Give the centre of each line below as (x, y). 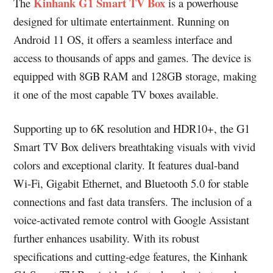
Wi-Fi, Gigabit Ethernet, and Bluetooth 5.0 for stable (131, 183)
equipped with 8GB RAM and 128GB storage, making (135, 76)
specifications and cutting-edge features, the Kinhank (131, 256)
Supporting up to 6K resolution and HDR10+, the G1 (132, 128)
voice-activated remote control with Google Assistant (132, 220)
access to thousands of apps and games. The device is (133, 58)
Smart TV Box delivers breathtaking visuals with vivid (135, 147)
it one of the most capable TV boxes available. (116, 94)
